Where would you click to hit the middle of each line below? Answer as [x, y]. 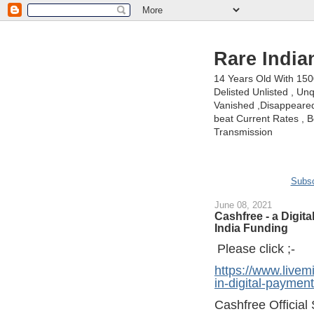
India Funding [251, 228]
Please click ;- [256, 249]
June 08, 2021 [243, 205]
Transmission [243, 132]
